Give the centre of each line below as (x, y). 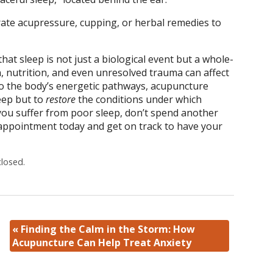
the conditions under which (138, 100)
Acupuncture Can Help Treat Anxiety (102, 242)
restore (60, 100)
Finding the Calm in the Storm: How (107, 229)
